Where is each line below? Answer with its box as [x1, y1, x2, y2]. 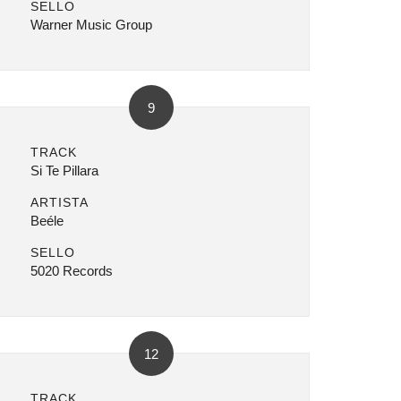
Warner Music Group [30, 17, 152, 32]
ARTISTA [30, 195, 89, 209]
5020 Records [30, 263, 113, 278]
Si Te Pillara [30, 163, 98, 178]
